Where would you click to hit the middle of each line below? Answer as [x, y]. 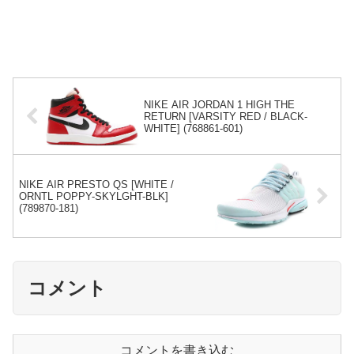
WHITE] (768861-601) [194, 128]
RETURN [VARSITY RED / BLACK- [226, 116]
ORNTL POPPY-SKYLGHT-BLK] [94, 196]
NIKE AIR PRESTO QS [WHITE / [96, 184]
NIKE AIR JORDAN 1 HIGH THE [220, 104]
